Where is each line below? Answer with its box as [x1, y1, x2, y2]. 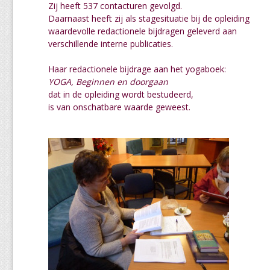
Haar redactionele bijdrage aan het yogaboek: [48, 63, 226, 75]
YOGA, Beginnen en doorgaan [48, 76, 168, 87]
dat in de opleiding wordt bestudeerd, [48, 89, 193, 100]
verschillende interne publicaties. [48, 38, 173, 49]
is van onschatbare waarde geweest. [48, 101, 190, 113]
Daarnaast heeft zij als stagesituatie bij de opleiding [48, 13, 250, 24]
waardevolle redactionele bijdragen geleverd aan [48, 25, 237, 37]
